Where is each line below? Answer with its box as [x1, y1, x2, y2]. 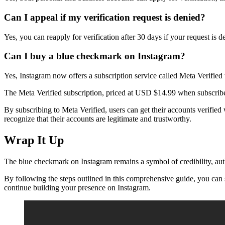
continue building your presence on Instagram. [4, 183, 151, 192]
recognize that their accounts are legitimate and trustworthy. [4, 115, 191, 124]
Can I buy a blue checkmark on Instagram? [4, 51, 185, 62]
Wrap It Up [4, 134, 64, 147]
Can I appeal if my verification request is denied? [4, 12, 205, 23]
